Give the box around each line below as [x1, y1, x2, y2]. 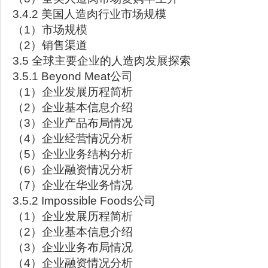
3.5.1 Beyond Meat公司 [13, 70, 133, 83]
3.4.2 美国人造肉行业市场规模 [13, 8, 166, 20]
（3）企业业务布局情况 [13, 241, 133, 254]
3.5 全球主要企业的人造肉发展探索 [13, 54, 191, 67]
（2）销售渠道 [13, 39, 87, 51]
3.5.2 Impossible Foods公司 [13, 194, 156, 207]
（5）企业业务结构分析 [13, 148, 133, 160]
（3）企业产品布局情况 [13, 117, 133, 129]
